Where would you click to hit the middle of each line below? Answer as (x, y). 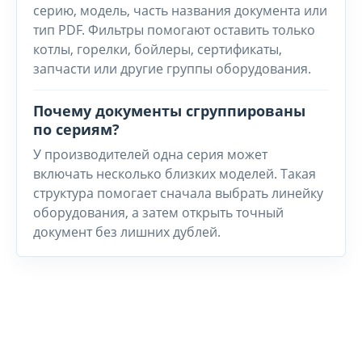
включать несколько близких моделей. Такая (175, 174)
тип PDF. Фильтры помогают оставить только (174, 30)
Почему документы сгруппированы (169, 111)
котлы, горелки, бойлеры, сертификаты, (158, 49)
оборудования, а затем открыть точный (158, 213)
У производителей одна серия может (150, 154)
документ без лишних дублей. (127, 232)
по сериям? (76, 129)
